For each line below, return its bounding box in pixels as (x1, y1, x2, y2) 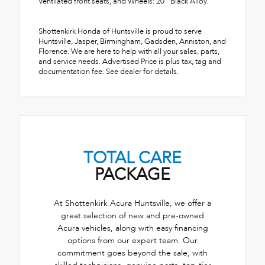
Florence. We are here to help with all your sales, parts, (38, 46, 219, 57)
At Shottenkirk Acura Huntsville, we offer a (54, 198, 211, 209)
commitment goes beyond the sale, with (57, 247, 208, 259)
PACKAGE (95, 163, 170, 186)
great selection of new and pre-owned (61, 210, 204, 222)
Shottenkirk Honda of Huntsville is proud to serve (38, 26, 202, 37)
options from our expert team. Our (67, 235, 198, 247)
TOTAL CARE (83, 147, 182, 170)
